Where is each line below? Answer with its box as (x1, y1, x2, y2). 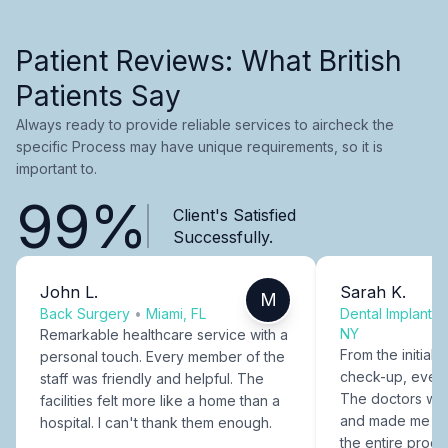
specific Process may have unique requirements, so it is (16, 137, 383, 155)
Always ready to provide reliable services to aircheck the (16, 115, 394, 133)
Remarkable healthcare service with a (40, 325, 288, 343)
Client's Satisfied (172, 204, 296, 225)
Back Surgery (40, 304, 130, 322)
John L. (40, 281, 98, 302)
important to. (16, 159, 97, 177)
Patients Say (16, 78, 181, 113)
